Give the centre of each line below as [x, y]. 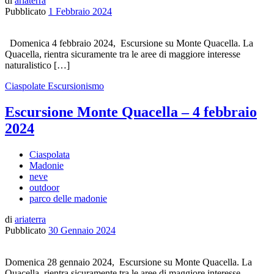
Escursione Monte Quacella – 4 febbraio [131, 112]
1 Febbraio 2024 [80, 11]
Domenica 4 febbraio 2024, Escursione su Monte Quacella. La [129, 43]
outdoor [44, 187]
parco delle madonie [68, 198]
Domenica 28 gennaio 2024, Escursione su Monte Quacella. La [128, 262]
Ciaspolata [50, 154]
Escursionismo [76, 86]
